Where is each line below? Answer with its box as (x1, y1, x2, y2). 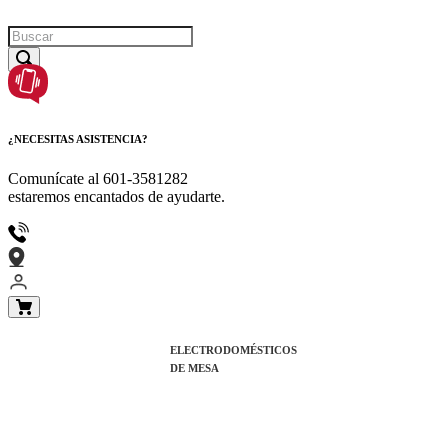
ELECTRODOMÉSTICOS (169, 343, 297, 356)
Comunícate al (8, 169, 103, 187)
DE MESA (169, 361, 219, 374)
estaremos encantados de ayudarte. (8, 187, 225, 205)
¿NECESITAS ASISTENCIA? (8, 132, 148, 145)
